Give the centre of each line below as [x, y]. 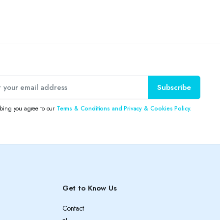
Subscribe [174, 87]
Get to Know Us [89, 188]
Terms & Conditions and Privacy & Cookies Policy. [124, 108]
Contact [73, 208]
